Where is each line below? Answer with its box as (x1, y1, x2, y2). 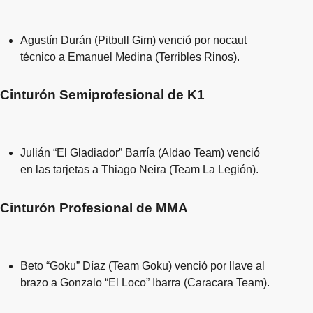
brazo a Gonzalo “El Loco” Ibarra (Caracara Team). (20, 276, 270, 289)
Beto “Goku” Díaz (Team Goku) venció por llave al (20, 259, 265, 272)
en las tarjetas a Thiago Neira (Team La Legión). (20, 163, 259, 176)
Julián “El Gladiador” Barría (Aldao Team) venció (20, 147, 260, 159)
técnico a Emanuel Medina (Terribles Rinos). (20, 50, 240, 63)
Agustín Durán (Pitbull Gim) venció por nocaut (20, 34, 247, 46)
